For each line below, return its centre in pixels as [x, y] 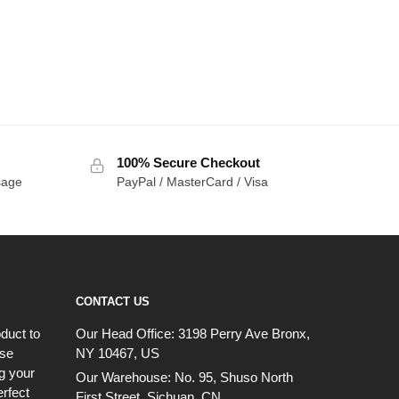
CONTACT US [113, 301]
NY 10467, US [118, 353]
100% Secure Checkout [188, 162]
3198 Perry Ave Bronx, [244, 333]
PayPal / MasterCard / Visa [192, 181]
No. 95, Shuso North [234, 377]
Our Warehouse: [125, 377]
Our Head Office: [127, 333]
